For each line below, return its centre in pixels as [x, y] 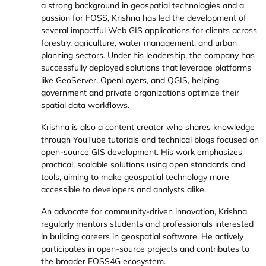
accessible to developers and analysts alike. [123, 189]
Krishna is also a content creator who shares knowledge [148, 127]
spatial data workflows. [85, 105]
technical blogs [186, 140]
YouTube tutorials [106, 140]
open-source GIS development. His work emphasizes [142, 152]
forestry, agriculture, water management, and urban [139, 43]
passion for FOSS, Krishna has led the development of [144, 18]
